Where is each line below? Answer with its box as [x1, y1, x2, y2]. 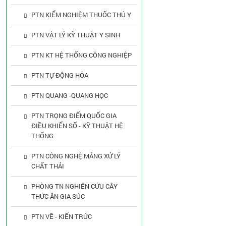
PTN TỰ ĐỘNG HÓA [31, 71, 88, 80]
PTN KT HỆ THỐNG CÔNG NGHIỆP [31, 50, 132, 60]
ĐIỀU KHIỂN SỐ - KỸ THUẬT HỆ [31, 121, 123, 130]
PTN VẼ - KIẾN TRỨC [31, 212, 92, 221]
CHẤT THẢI [31, 161, 64, 171]
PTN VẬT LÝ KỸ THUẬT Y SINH [31, 30, 120, 39]
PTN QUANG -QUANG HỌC [31, 91, 108, 100]
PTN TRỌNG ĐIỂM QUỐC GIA [31, 111, 117, 120]
